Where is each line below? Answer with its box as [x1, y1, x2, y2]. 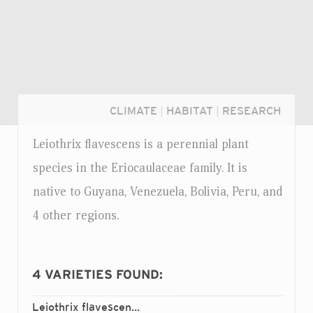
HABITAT [166, 104, 213, 117]
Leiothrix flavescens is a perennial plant [33, 137, 249, 152]
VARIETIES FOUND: [45, 268, 163, 282]
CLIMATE [110, 104, 157, 117]
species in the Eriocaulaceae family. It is [33, 161, 247, 175]
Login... [35, 287, 78, 301]
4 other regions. [33, 208, 119, 223]
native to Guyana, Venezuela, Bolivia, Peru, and [33, 184, 282, 199]
